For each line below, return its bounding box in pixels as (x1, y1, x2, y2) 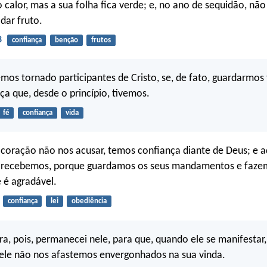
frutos (91, 36, 111, 44)
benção (54, 36, 78, 44)
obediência (71, 197, 107, 206)
